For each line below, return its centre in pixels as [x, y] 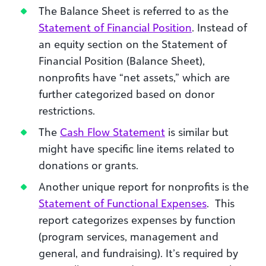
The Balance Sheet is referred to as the [134, 10]
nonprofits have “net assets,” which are [134, 77]
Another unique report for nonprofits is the [144, 186]
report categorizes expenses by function [137, 219]
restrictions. [67, 110]
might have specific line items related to [137, 148]
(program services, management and [129, 236]
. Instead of [219, 27]
